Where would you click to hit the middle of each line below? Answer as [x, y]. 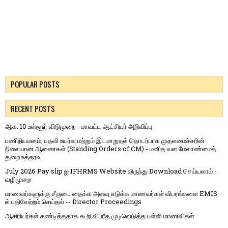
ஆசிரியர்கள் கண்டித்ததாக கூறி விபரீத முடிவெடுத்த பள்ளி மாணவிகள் [100, 216]
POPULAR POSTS [35, 84]
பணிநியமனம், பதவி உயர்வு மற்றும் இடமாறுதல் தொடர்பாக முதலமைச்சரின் [105, 141]
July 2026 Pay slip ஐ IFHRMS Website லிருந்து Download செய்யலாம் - [111, 171]
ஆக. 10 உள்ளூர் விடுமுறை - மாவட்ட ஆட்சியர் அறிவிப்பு [79, 126]
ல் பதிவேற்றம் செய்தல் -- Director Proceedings [73, 202]
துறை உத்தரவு [23, 157]
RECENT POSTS [33, 109]
